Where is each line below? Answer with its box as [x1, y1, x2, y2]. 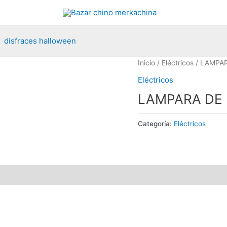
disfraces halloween [4, 36, 76, 46]
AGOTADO [29, 103, 91, 119]
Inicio [138, 59, 155, 67]
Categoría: [138, 119, 174, 128]
